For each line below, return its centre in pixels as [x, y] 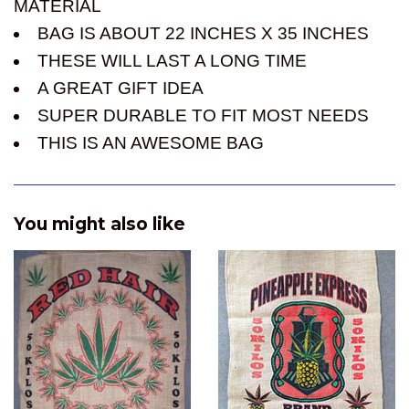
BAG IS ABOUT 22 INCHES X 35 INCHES [203, 34]
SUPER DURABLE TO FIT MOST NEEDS [203, 116]
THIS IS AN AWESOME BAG [151, 143]
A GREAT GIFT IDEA [121, 89]
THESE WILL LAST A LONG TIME [172, 61]
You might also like [100, 225]
